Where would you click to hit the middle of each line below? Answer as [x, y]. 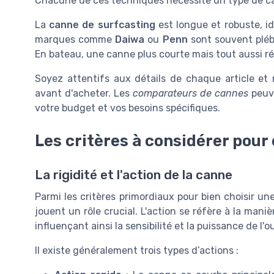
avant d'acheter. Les [84, 93]
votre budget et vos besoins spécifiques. [128, 108]
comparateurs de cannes [191, 93]
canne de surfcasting [102, 24]
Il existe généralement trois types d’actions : [137, 251]
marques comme [75, 39]
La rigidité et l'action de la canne [134, 175]
